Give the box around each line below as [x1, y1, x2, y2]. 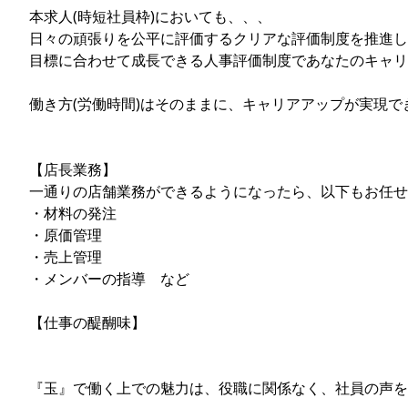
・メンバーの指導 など [29, 268, 189, 289]
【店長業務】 [29, 158, 117, 179]
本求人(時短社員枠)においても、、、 [29, 5, 271, 26]
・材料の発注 [29, 202, 117, 223]
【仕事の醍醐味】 [29, 311, 146, 332]
